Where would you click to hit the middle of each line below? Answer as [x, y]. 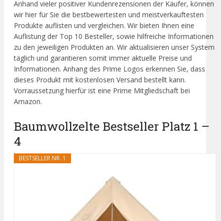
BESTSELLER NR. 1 [43, 158]
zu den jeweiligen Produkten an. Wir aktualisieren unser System [114, 47]
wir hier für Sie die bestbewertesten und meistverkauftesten [109, 14]
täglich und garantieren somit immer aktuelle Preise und [103, 58]
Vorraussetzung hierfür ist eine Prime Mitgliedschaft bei [102, 90]
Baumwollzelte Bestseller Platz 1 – [112, 126]
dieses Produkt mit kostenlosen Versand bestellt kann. [100, 79]
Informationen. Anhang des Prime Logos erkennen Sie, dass [110, 69]
